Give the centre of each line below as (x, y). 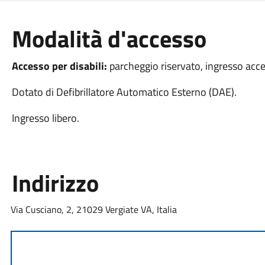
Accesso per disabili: (59, 66)
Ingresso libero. (45, 118)
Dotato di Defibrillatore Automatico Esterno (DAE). (124, 92)
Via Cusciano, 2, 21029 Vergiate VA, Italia (93, 209)
